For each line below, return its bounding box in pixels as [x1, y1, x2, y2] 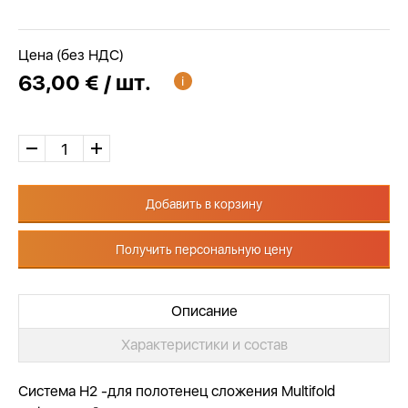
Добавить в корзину [146, 197, 262, 211]
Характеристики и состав [120, 336, 288, 353]
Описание [170, 302, 238, 320]
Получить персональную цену [116, 242, 292, 257]
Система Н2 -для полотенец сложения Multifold [18, 382, 335, 400]
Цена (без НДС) [18, 46, 124, 64]
